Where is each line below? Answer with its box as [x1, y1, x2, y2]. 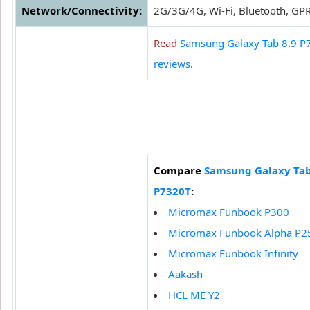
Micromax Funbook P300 [168, 205, 289, 219]
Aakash [168, 267, 203, 282]
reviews [154, 57, 190, 71]
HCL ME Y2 [168, 288, 220, 302]
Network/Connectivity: [21, 3, 142, 18]
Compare [154, 163, 204, 178]
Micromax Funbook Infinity [168, 246, 298, 261]
